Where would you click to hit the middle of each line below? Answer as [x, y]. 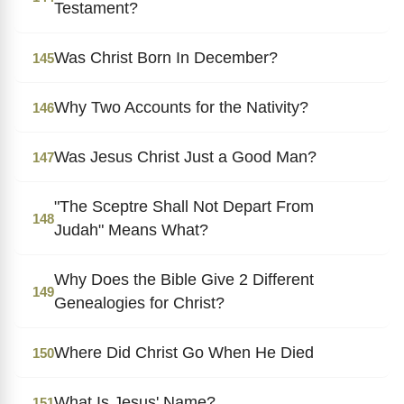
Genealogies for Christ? [139, 303]
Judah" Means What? [131, 230]
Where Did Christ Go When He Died [184, 352]
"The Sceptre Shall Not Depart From [184, 206]
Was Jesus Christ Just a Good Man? [185, 156]
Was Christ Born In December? [166, 57]
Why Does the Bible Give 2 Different [184, 279]
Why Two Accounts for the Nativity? [181, 107]
